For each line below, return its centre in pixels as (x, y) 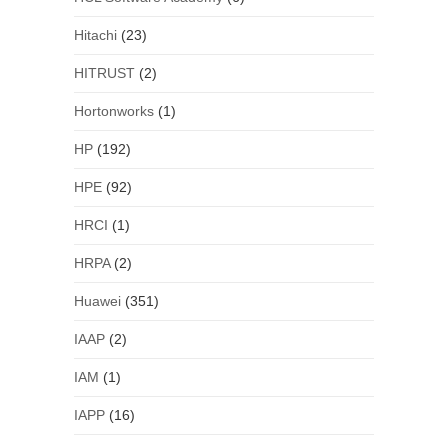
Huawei (97, 301)
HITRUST (104, 73)
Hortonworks (113, 111)
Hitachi (95, 35)
